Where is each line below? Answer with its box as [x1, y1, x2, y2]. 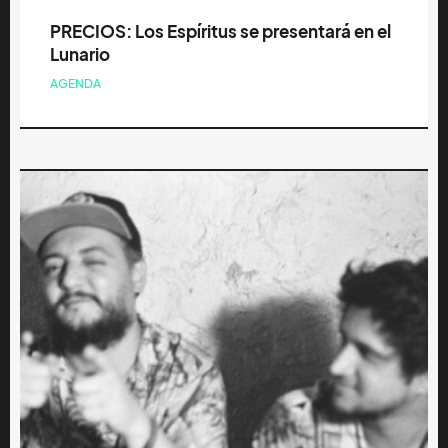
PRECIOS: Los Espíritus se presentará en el [50, 20, 391, 42]
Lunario [50, 43, 110, 65]
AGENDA [50, 75, 101, 91]
